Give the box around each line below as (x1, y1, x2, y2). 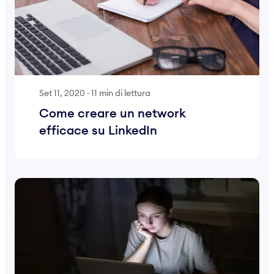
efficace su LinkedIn (39, 122, 157, 138)
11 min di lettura (91, 87, 150, 99)
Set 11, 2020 (39, 87, 85, 99)
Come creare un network (39, 105, 186, 121)
